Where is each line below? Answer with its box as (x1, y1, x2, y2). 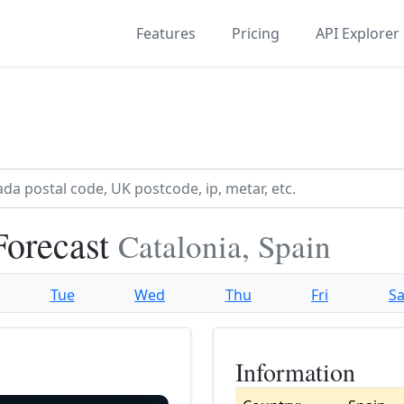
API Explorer (316, 23, 399, 43)
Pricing (232, 23, 280, 43)
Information (235, 354, 355, 389)
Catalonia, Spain (118, 225, 331, 267)
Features (136, 23, 196, 43)
